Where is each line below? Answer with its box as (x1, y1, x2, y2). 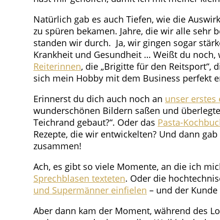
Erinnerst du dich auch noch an (33, 93, 165, 105)
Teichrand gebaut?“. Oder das (33, 116, 158, 129)
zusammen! (33, 140, 82, 152)
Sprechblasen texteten (33, 172, 125, 185)
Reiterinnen (33, 60, 81, 73)
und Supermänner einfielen (33, 184, 147, 196)
